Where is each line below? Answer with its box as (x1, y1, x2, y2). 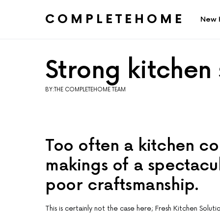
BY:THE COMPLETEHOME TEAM (45, 86, 126, 93)
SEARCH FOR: (45, 25, 81, 31)
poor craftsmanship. (45, 176, 199, 195)
